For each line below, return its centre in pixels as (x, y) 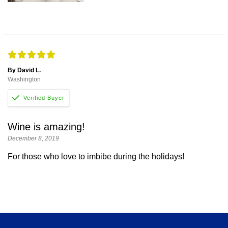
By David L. (24, 70)
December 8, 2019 (33, 139)
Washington (24, 80)
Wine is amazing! (46, 127)
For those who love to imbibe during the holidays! (96, 157)
